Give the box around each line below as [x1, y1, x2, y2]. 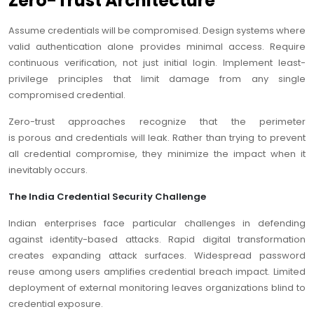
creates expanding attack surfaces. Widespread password [8, 249, 306, 263]
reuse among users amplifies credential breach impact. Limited [8, 265, 306, 279]
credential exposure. [8, 297, 103, 311]
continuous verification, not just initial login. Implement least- [8, 56, 306, 70]
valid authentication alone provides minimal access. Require [8, 40, 306, 54]
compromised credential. [8, 88, 125, 102]
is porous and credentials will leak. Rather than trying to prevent [8, 131, 306, 145]
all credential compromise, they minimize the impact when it [8, 147, 306, 161]
